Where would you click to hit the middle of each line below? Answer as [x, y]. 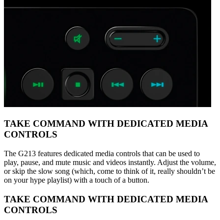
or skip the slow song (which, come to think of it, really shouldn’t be [110, 171]
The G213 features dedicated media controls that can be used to [102, 153]
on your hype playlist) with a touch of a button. [77, 180]
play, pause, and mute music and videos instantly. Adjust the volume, [110, 162]
